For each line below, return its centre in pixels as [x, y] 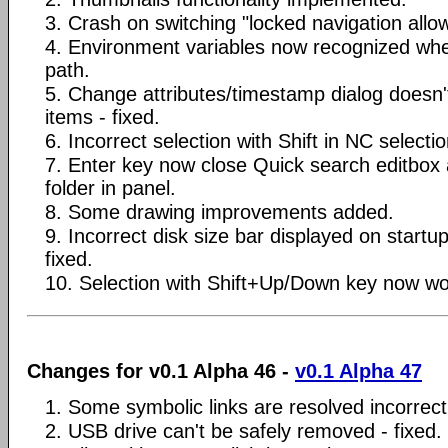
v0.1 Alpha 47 [358, 370]
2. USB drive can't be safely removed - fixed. [243, 430]
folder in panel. [110, 188]
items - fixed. [102, 117]
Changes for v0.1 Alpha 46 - [161, 370]
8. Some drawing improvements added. [219, 212]
